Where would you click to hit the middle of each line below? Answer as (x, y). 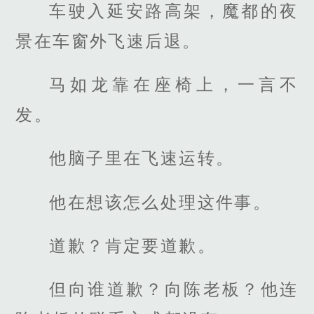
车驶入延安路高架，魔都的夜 (174, 11)
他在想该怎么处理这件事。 (161, 202)
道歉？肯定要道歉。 (132, 245)
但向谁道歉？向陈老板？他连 (174, 289)
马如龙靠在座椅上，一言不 (174, 85)
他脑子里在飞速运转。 (142, 158)
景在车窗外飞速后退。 (108, 41)
